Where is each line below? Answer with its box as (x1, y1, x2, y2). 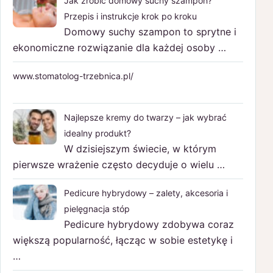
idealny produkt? (64, 127, 131, 138)
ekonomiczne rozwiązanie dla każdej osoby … (13, 41, 226, 54)
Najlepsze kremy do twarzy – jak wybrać (64, 112, 227, 122)
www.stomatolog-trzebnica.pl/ (13, 70, 133, 81)
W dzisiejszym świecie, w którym (64, 142, 216, 155)
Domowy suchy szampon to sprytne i (64, 25, 236, 38)
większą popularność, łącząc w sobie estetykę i (13, 233, 233, 246)
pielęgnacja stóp (64, 203, 130, 214)
